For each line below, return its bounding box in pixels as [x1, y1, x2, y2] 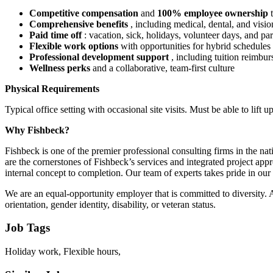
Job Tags [5, 221, 50, 235]
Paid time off [29, 29, 84, 40]
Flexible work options [29, 40, 121, 51]
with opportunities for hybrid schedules [121, 40, 271, 51]
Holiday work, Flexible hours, [5, 246, 121, 257]
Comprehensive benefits [29, 18, 130, 29]
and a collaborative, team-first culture [93, 62, 235, 73]
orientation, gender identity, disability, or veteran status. [5, 199, 216, 210]
